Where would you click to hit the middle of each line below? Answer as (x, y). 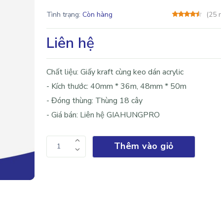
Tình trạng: (64, 15)
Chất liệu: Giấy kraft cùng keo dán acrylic (115, 72)
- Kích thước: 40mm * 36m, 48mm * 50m (116, 87)
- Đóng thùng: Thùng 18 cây (94, 101)
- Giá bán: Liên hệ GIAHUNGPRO (103, 115)
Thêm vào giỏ (144, 146)
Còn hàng (97, 15)
